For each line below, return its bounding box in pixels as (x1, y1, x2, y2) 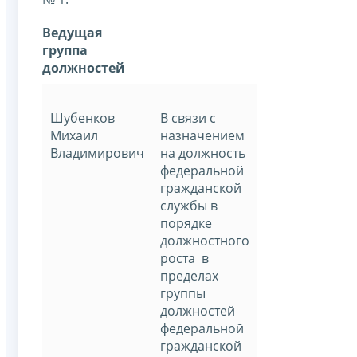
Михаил (50, 126, 98, 144)
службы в (160, 196, 218, 214)
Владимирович (50, 143, 144, 162)
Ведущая (42, 23, 102, 41)
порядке (160, 214, 212, 232)
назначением (160, 126, 245, 144)
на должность (160, 143, 245, 162)
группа (42, 41, 88, 59)
